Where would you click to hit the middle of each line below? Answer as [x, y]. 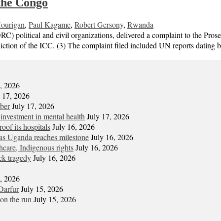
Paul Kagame [50, 25]
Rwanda [140, 25]
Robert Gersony [99, 25]
